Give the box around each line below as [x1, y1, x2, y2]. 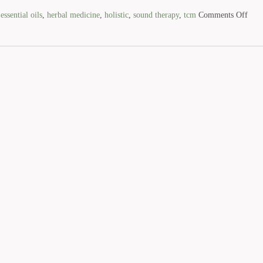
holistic [104, 9, 129, 19]
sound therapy [133, 9, 179, 19]
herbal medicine [46, 9, 100, 19]
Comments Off [198, 9, 248, 19]
